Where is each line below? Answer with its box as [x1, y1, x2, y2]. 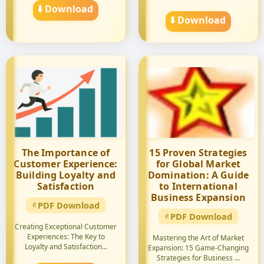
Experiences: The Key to [27, 232, 105, 242]
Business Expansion [151, 191, 246, 204]
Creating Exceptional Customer [15, 222, 117, 232]
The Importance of [21, 146, 110, 159]
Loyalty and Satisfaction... [24, 242, 107, 252]
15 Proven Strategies [149, 146, 247, 159]
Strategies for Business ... [157, 253, 240, 263]
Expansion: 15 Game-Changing [148, 243, 249, 253]
